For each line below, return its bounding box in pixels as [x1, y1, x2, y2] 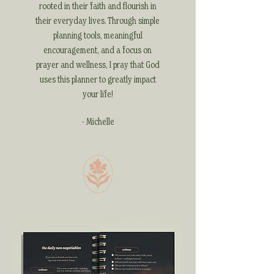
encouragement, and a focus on [43, 44, 152, 56]
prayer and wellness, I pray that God [35, 59, 160, 70]
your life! [82, 88, 113, 100]
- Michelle [81, 116, 114, 127]
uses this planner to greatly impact [39, 73, 156, 85]
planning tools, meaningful [53, 29, 143, 41]
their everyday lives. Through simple [35, 15, 160, 26]
